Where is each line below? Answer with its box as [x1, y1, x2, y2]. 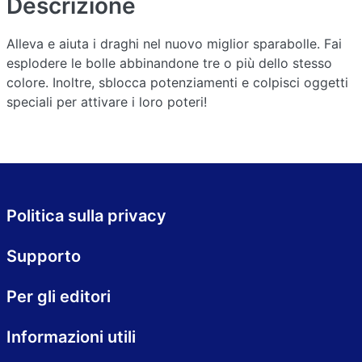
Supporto [6, 246, 81, 266]
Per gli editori [6, 287, 111, 306]
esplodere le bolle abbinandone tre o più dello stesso [6, 54, 332, 71]
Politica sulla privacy [6, 206, 166, 225]
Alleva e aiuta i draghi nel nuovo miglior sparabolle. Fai [6, 35, 342, 52]
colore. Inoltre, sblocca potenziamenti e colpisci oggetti [6, 74, 348, 90]
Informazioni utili [6, 327, 136, 347]
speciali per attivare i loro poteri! [6, 93, 207, 110]
